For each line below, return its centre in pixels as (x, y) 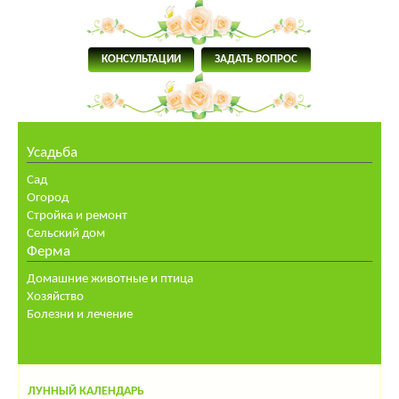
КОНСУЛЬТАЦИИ (141, 60)
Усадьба (52, 153)
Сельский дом (66, 234)
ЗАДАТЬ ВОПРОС (256, 60)
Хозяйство (55, 297)
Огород (48, 199)
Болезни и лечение (80, 315)
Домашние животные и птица (110, 280)
